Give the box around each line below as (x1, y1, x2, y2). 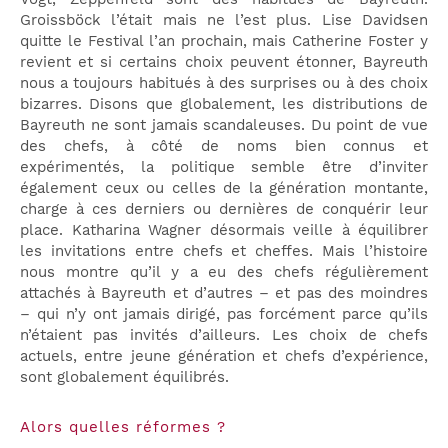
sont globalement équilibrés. (20, 368, 229, 387)
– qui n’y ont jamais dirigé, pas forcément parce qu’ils (20, 305, 428, 324)
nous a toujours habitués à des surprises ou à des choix (20, 74, 428, 93)
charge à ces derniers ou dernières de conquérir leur (20, 200, 428, 219)
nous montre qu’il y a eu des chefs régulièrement (20, 263, 428, 282)
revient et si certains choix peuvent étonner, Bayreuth (20, 53, 428, 72)
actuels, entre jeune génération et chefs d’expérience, (20, 347, 428, 366)
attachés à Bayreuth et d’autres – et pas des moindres (20, 284, 428, 303)
